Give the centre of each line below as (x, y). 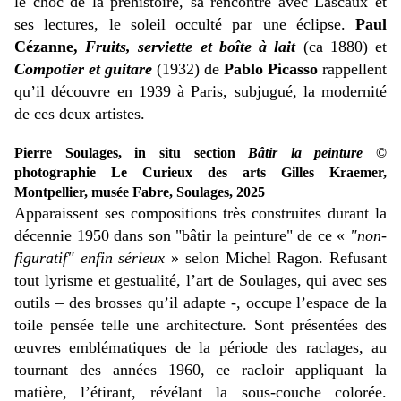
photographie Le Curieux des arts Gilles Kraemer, (200, 173)
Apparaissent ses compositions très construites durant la (200, 213)
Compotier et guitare (83, 69)
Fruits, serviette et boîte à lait (191, 47)
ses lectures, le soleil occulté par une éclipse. (185, 25)
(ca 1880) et (341, 47)
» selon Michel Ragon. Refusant (276, 258)
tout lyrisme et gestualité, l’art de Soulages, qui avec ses (200, 281)
